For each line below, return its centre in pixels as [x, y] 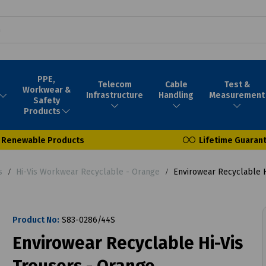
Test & [237, 84]
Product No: [36, 220]
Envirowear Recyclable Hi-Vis [127, 243]
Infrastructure [115, 95]
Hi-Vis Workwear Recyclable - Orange [88, 172]
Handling [176, 95]
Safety [46, 100]
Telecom [115, 84]
